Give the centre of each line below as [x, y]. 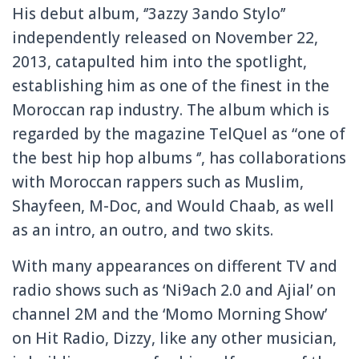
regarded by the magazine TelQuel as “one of [179, 133]
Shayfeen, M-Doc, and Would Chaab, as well [173, 206]
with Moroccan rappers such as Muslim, [158, 182]
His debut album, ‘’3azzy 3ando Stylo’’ [149, 13]
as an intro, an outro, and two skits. [143, 230]
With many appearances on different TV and [175, 266]
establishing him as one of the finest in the [171, 85]
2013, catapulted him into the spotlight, [159, 61]
